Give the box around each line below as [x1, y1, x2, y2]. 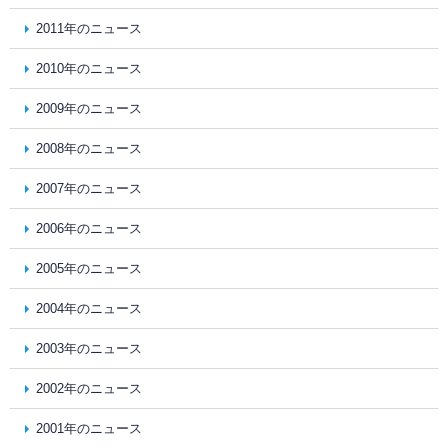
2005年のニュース [36, 261, 142, 276]
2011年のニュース [36, 21, 142, 36]
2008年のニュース [36, 141, 142, 156]
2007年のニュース [36, 181, 142, 196]
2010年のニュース [36, 61, 142, 76]
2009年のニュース [36, 101, 142, 116]
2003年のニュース [36, 341, 142, 356]
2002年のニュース [36, 381, 142, 396]
